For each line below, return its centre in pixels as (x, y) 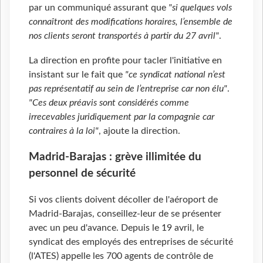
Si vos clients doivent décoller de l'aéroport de (123, 200)
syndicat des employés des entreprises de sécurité (131, 242)
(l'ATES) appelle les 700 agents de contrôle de (121, 256)
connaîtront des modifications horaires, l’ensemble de (131, 21)
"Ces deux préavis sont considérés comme (109, 102)
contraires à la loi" (64, 131)
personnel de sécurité (82, 173)
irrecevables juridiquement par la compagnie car (122, 117)
